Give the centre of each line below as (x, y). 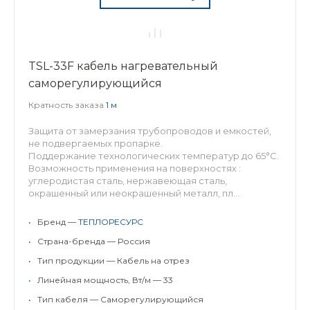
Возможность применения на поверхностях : (135, 168)
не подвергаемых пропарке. (95, 143)
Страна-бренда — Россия (94, 241)
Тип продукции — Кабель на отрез (113, 261)
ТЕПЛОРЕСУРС (111, 222)
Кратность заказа (67, 105)
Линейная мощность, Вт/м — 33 (105, 280)
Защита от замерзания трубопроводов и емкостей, (150, 131)
